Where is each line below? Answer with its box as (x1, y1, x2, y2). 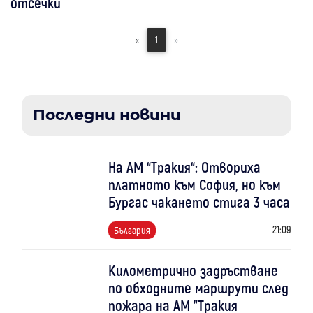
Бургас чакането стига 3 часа (108, 192, 290, 210)
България (113, 224, 150, 236)
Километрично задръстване (108, 261, 278, 279)
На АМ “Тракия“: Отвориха (108, 157, 261, 175)
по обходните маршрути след (108, 278, 289, 296)
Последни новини (33, 105, 181, 124)
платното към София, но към (108, 175, 281, 193)
